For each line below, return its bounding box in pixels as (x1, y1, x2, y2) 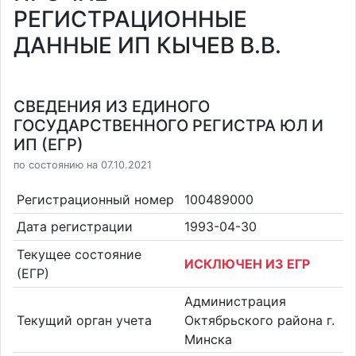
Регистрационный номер (16, 191, 174, 207)
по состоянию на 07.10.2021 (14, 159, 152, 171)
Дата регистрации (16, 219, 133, 235)
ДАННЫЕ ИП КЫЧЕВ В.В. (14, 32, 281, 59)
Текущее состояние (16, 246, 141, 262)
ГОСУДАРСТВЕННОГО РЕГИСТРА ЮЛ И (14, 116, 323, 135)
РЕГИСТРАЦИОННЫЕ (14, 6, 247, 33)
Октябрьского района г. (184, 311, 335, 328)
